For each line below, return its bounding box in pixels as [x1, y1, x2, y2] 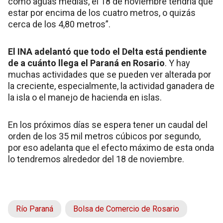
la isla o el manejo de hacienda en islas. [8, 92, 162, 103]
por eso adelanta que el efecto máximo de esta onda [8, 142, 214, 153]
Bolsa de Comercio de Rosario [73, 204, 179, 214]
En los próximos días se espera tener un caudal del [8, 119, 208, 130]
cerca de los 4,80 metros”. [8, 18, 111, 29]
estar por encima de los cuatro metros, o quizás [8, 7, 196, 18]
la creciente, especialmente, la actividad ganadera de [8, 80, 215, 91]
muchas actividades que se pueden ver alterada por [8, 69, 211, 80]
